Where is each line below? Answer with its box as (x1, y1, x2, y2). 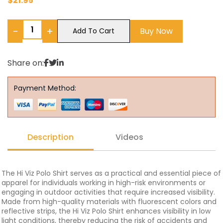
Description (27, 131, 74, 143)
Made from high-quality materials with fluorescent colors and (1, 197, 217, 207)
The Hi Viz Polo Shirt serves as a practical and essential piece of (1, 168, 221, 178)
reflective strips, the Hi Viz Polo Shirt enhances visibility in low (1, 206, 211, 216)
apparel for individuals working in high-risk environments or (1, 178, 206, 188)
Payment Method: (14, 83, 76, 93)
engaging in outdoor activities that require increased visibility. (1, 187, 215, 197)
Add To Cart (73, 26, 114, 36)
